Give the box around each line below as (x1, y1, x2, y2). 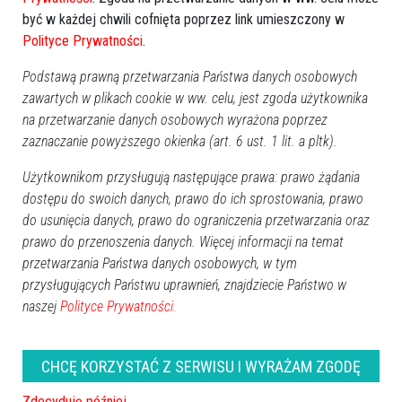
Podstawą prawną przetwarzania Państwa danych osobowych (22, 68, 357, 85)
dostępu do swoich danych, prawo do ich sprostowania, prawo (22, 190, 363, 207)
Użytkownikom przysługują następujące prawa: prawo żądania (22, 169, 360, 186)
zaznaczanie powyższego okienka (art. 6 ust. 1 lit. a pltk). (22, 133, 337, 150)
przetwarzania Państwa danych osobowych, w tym (22, 255, 297, 272)
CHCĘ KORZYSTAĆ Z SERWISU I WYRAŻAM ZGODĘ (41, 357, 361, 376)
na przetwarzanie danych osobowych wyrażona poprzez (22, 111, 328, 128)
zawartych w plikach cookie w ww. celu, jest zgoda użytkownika (22, 90, 368, 107)
